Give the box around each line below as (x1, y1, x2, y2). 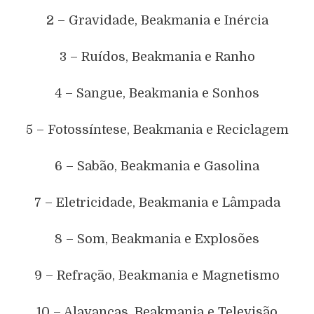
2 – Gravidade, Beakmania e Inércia (46, 13, 268, 27)
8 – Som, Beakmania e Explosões (55, 231, 259, 246)
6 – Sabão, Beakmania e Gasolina (55, 158, 259, 173)
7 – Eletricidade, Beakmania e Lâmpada (34, 195, 280, 210)
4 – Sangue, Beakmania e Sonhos (55, 86, 259, 100)
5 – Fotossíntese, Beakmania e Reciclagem (25, 122, 289, 137)
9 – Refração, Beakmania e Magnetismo (34, 268, 280, 282)
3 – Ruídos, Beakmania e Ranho (59, 49, 255, 64)
